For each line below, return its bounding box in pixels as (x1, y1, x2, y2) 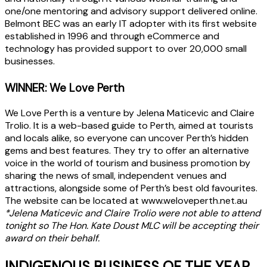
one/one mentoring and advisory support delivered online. (5, 5, 257, 18)
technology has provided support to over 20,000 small (5, 42, 247, 55)
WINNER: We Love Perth (5, 80, 125, 96)
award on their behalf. (5, 231, 100, 244)
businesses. (5, 55, 55, 68)
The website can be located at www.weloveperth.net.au (5, 194, 247, 207)
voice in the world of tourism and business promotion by (5, 156, 250, 169)
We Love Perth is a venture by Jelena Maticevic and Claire (5, 106, 254, 119)
